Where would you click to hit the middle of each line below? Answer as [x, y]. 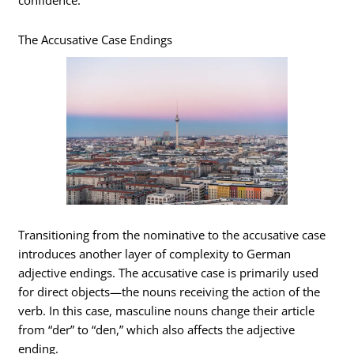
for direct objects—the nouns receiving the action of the [169, 291]
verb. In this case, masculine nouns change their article [167, 310]
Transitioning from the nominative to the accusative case [172, 234]
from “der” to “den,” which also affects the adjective [157, 329]
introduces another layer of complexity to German [155, 253]
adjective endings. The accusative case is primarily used [169, 272]
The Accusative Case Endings [96, 39]
